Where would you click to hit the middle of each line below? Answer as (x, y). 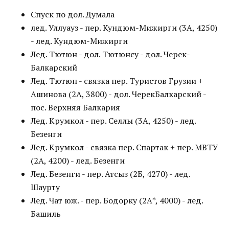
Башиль (46, 214)
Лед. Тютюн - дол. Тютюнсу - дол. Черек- (110, 54)
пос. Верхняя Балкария (75, 107)
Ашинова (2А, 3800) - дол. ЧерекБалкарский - (118, 94)
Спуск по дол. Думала (73, 14)
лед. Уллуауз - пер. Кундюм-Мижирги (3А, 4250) (124, 28)
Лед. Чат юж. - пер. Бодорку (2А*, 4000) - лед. (117, 200)
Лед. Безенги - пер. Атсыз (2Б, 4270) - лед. (110, 174)
